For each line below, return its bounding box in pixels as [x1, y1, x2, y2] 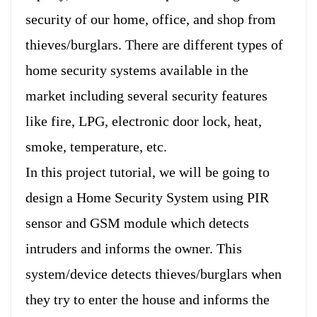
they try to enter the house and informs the [25, 291, 270, 307]
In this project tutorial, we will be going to [25, 163, 270, 180]
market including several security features [25, 87, 267, 103]
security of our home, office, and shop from [25, 11, 276, 27]
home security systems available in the [25, 62, 248, 78]
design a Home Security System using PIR [25, 189, 269, 205]
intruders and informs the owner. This [25, 240, 242, 256]
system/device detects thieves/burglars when [25, 265, 282, 282]
